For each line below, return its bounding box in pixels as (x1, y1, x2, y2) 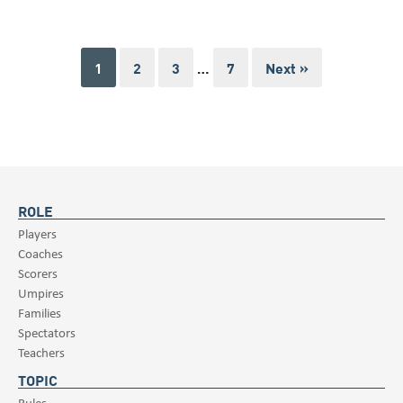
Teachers (18, 343, 65, 361)
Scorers (18, 264, 58, 282)
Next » (265, 56, 309, 78)
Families (18, 303, 61, 321)
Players (18, 224, 57, 242)
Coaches (18, 244, 63, 262)
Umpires (18, 283, 64, 301)
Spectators (18, 323, 76, 341)
